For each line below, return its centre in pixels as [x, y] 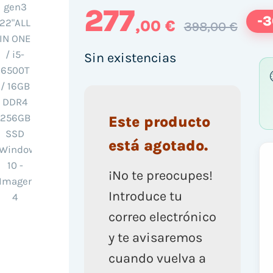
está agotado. [158, 146]
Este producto [159, 122]
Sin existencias [130, 58]
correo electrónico [162, 217]
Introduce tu [145, 196]
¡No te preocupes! [160, 175]
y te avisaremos [155, 237]
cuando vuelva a [157, 258]
